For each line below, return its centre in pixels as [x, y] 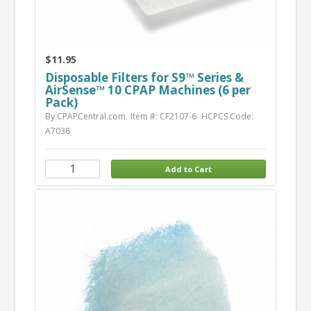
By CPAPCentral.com [85, 116]
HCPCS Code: [227, 116]
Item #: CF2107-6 [163, 116]
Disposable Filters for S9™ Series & [144, 77]
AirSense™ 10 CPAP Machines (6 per [148, 90]
